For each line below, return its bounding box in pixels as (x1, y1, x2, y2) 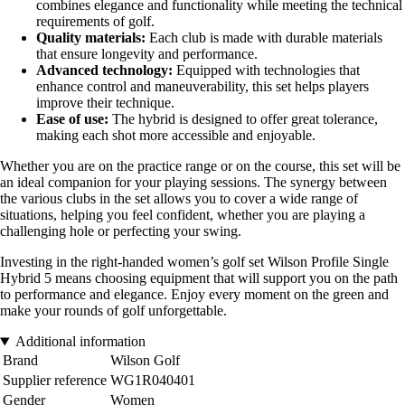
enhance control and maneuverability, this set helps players (36, 79, 369, 95)
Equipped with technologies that (173, 62, 360, 79)
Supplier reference (3, 372, 107, 389)
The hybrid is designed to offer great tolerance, (108, 111, 378, 127)
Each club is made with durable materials (146, 30, 382, 46)
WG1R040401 (110, 372, 195, 389)
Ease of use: (36, 111, 108, 127)
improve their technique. (36, 95, 174, 111)
